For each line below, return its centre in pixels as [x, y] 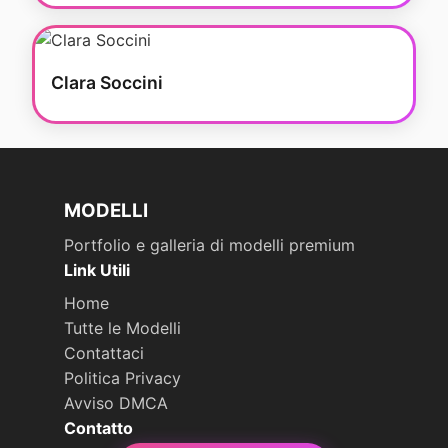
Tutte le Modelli [122, 328]
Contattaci [104, 353]
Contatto [98, 428]
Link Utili [97, 270]
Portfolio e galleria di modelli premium [209, 245]
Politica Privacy [122, 378]
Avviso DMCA [116, 403]
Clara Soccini [107, 82]
